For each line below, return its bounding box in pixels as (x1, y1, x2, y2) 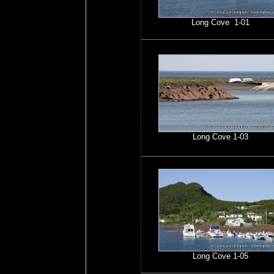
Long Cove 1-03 (192, 132, 248, 141)
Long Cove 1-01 (191, 18, 250, 27)
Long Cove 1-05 (192, 251, 248, 261)
